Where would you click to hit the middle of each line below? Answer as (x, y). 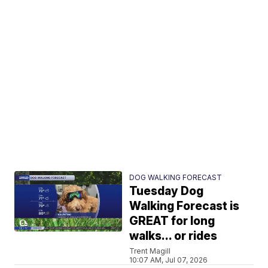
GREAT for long (172, 221)
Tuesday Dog (167, 191)
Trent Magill (150, 251)
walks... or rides (173, 236)
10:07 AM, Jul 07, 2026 (169, 260)
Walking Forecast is (185, 206)
